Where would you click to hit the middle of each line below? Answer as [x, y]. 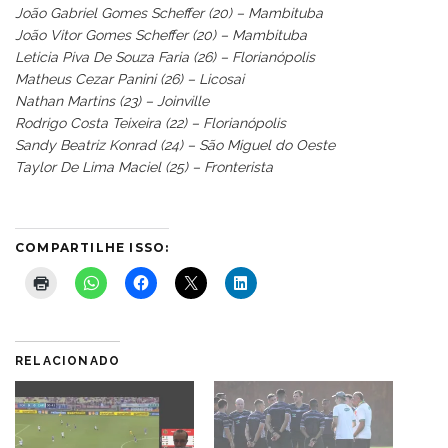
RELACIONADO [68, 360]
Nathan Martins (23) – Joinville [112, 100]
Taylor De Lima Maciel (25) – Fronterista [144, 166]
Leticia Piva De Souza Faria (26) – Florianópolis [165, 56]
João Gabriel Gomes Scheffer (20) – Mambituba [169, 12]
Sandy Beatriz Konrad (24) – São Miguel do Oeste [175, 144]
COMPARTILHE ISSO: [92, 247]
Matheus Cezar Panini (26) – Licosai [129, 78]
